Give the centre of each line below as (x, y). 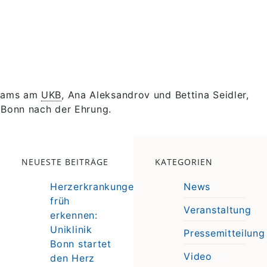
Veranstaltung (218, 209)
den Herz (72, 258)
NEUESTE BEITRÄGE (65, 162)
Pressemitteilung (224, 233)
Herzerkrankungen (95, 186)
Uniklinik (71, 229)
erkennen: (74, 215)
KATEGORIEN (184, 162)
